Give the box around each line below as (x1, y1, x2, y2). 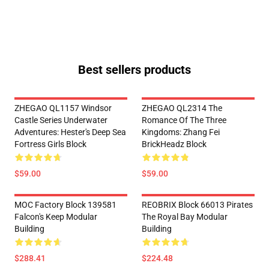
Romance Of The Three (142, 115, 226, 125)
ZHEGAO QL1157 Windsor (14, 103, 112, 113)
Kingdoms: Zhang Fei (142, 127, 220, 137)
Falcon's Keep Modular (14, 212, 97, 222)
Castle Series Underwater (14, 115, 107, 125)
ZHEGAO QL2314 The (142, 103, 222, 113)
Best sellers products (78, 62, 191, 77)
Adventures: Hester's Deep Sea (14, 127, 126, 137)
